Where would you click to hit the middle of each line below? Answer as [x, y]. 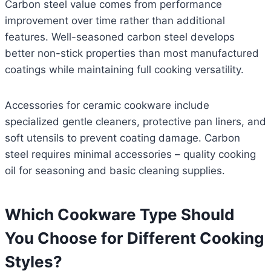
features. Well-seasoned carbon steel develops [120, 37]
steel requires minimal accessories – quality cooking [130, 155]
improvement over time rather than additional [115, 21]
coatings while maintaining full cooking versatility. [124, 70]
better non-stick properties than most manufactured [132, 54]
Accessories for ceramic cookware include [107, 106]
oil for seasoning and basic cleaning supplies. [115, 171]
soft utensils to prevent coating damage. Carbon [122, 138]
